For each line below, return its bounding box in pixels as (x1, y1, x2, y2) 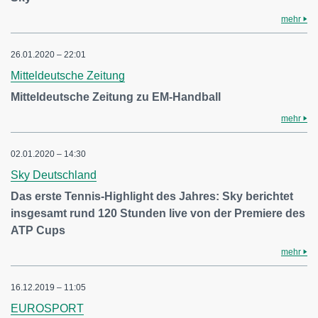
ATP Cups (11, 224, 65, 237)
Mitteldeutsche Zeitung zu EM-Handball (11, 91, 221, 104)
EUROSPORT (11, 302, 84, 315)
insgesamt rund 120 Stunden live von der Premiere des (11, 207, 305, 220)
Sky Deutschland (11, 169, 97, 182)
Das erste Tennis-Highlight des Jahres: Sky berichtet (11, 190, 293, 203)
